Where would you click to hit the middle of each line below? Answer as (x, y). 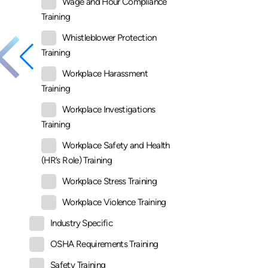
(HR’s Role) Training (77, 161)
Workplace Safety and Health (116, 146)
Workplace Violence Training (114, 202)
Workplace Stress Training (109, 182)
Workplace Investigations (109, 110)
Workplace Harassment (105, 74)
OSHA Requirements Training (104, 244)
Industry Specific (82, 223)
